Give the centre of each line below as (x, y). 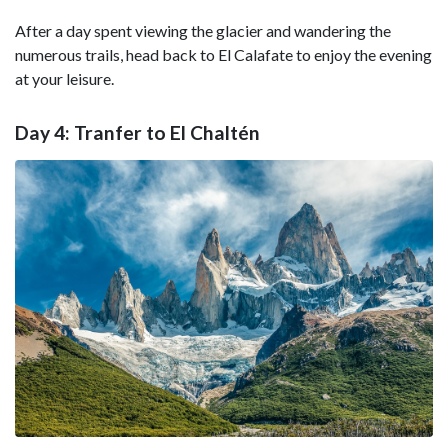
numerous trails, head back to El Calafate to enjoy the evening (223, 55)
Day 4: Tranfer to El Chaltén (137, 132)
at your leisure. (64, 79)
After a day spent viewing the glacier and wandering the (203, 31)
